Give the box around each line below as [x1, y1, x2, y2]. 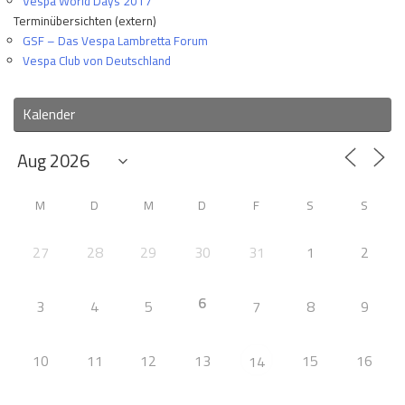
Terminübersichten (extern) [14, 12, 156, 31]
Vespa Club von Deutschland [23, 52, 171, 71]
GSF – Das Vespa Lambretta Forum [23, 32, 208, 51]
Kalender [23, 103, 75, 126]
